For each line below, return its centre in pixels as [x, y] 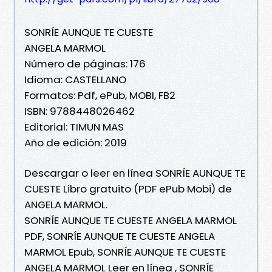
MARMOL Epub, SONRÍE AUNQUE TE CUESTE [125, 252]
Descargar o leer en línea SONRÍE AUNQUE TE [135, 173]
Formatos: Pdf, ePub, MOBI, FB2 [100, 95]
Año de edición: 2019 [76, 142]
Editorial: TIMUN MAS [74, 127]
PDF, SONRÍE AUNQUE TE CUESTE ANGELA [120, 236]
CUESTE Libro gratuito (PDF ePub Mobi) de [128, 189]
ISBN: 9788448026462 [80, 111]
